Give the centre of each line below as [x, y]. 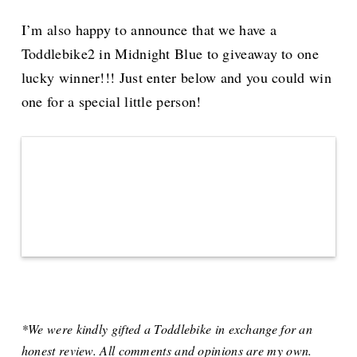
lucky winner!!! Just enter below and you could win [176, 78]
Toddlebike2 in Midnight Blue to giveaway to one [170, 54]
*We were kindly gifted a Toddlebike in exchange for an [167, 329]
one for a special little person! [111, 102]
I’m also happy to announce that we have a [149, 30]
